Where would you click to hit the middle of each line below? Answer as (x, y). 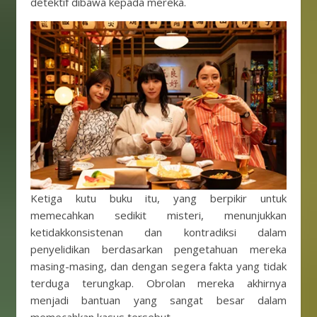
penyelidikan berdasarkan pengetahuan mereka (158, 249)
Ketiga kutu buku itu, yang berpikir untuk (158, 198)
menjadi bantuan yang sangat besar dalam (158, 300)
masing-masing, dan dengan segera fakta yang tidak (158, 266)
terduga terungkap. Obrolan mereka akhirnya (158, 283)
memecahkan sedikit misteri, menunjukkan (158, 215)
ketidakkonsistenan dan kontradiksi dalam (158, 232)
